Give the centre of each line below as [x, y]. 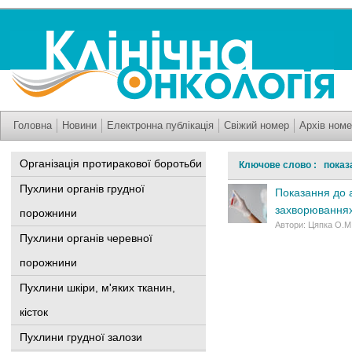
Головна [33, 125]
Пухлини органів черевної [86, 238]
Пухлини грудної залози [81, 337]
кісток [34, 312]
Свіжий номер [257, 125]
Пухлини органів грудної [82, 189]
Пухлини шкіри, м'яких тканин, [97, 288]
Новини [79, 125]
